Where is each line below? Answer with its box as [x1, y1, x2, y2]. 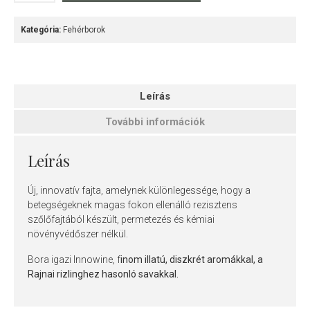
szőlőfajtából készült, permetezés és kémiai [28, 213, 215, 225]
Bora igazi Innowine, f [28, 253, 120, 265]
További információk [105, 115, 205, 128]
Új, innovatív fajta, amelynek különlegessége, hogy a [28, 184, 250, 196]
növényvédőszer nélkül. [28, 228, 128, 239]
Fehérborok [63, 24, 105, 35]
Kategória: [21, 24, 63, 35]
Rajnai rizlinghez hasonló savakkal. [28, 268, 181, 280]
